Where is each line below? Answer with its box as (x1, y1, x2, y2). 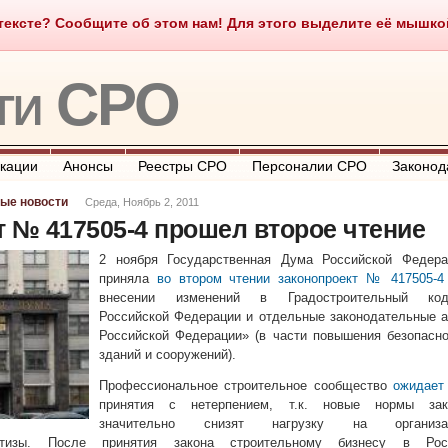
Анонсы (63, 158, 113, 174)
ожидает (392, 378, 444, 393)
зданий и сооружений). (99, 347, 236, 362)
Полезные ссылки (255, 18, 357, 32)
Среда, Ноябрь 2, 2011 (85, 196, 199, 208)
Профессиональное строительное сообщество (99, 378, 393, 393)
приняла (99, 271, 157, 286)
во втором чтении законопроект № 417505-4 (156, 271, 445, 286)
